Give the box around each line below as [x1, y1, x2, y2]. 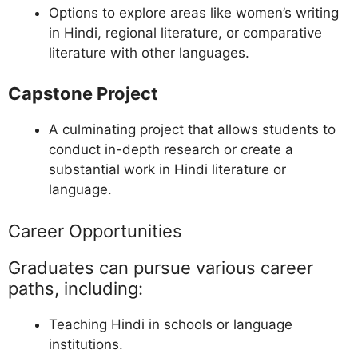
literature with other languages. [49, 44, 249, 61]
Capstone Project [8, 83, 158, 105]
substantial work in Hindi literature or [49, 161, 286, 178]
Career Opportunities [8, 220, 182, 241]
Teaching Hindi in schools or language [49, 316, 292, 332]
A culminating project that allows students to [49, 121, 336, 138]
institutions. [49, 336, 123, 352]
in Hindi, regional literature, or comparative [49, 24, 322, 41]
